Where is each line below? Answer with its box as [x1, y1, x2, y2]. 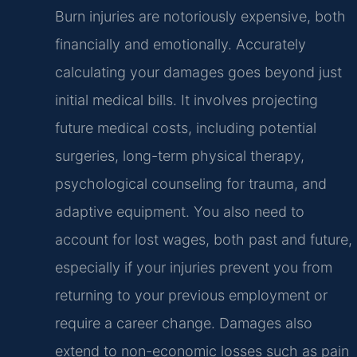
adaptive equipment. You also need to [54, 203, 304, 221]
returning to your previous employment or [54, 287, 328, 304]
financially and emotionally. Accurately [54, 36, 306, 53]
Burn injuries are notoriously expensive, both [54, 8, 346, 25]
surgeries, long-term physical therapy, [54, 147, 304, 165]
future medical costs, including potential [54, 120, 316, 137]
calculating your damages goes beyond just [54, 64, 342, 81]
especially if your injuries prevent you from [54, 259, 332, 277]
